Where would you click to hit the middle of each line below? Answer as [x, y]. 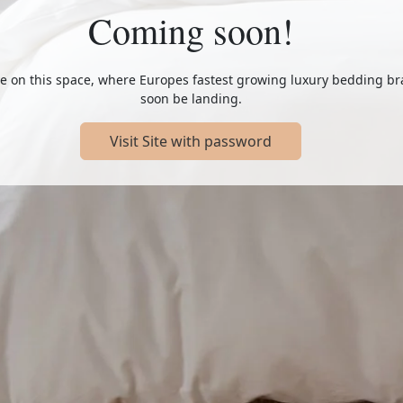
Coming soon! [191, 30]
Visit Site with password [191, 141]
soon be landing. [191, 98]
